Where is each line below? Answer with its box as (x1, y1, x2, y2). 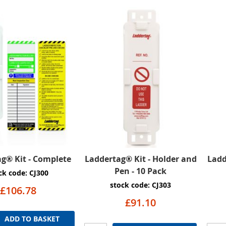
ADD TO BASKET (5, 214, 60, 224)
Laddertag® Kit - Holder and (84, 153, 197, 165)
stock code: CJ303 (110, 180, 172, 190)
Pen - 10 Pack (115, 165, 167, 177)
